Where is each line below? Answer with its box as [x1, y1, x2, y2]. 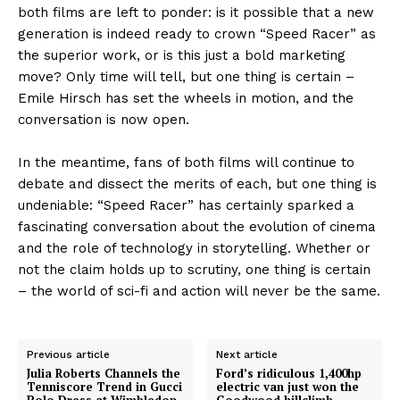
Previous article [27, 347, 110, 361]
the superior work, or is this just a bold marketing [18, 46, 346, 63]
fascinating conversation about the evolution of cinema [18, 218, 376, 235]
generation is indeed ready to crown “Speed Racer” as [18, 25, 376, 42]
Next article [216, 347, 279, 361]
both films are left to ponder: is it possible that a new [18, 4, 374, 21]
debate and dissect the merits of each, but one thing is [18, 175, 377, 192]
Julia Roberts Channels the [27, 364, 180, 381]
